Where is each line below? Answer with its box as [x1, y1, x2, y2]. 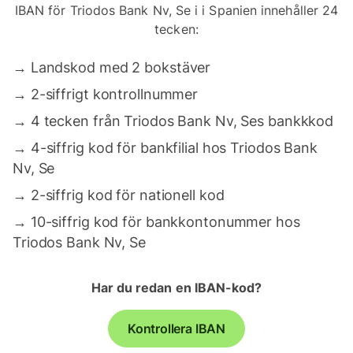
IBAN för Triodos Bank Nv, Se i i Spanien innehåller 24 [14, 2, 339, 18]
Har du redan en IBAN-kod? [91, 280, 262, 295]
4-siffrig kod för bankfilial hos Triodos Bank [30, 139, 318, 156]
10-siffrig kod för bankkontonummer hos [30, 214, 300, 230]
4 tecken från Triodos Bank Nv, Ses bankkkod [30, 113, 334, 129]
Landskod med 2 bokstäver [30, 59, 211, 76]
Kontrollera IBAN [127, 321, 226, 336]
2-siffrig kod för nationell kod [30, 187, 225, 203]
